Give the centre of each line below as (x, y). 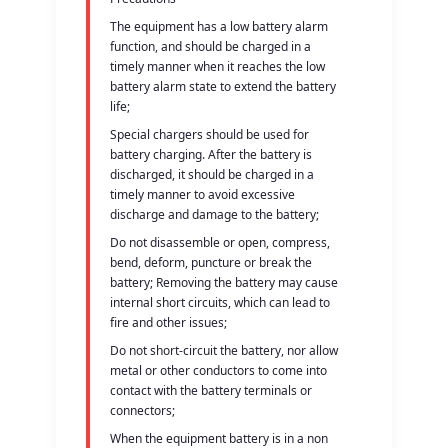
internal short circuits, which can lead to (220, 302)
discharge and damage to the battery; (215, 214)
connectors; (143, 410)
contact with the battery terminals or (211, 390)
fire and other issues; (169, 322)
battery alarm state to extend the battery (223, 86)
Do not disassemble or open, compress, (220, 242)
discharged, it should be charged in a (212, 174)
